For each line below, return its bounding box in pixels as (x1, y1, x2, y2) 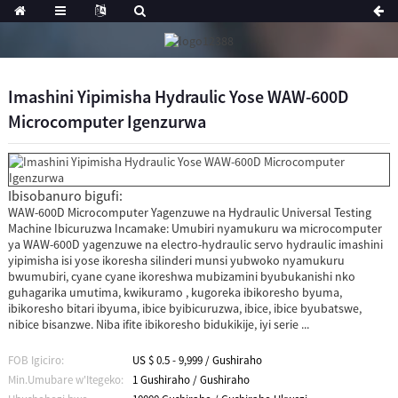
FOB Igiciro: (7, 352, 64, 368)
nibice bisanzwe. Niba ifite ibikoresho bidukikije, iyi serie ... (7, 315, 309, 332)
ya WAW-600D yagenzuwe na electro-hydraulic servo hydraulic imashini (7, 235, 383, 252)
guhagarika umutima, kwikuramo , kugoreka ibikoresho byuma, (7, 283, 342, 300)
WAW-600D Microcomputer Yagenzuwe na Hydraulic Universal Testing (7, 203, 371, 220)
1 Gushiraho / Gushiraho (131, 371, 250, 387)
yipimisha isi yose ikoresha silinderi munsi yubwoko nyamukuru (7, 251, 345, 268)
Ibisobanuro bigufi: (7, 186, 123, 204)
